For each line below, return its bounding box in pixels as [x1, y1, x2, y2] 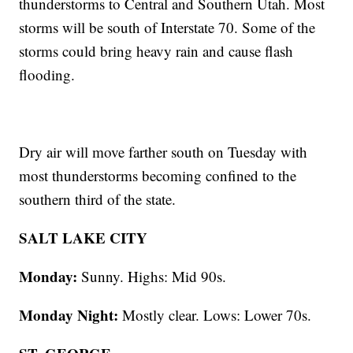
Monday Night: [19, 304, 123, 326]
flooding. [19, 65, 76, 85]
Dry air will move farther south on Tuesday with [19, 142, 308, 162]
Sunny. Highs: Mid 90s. [81, 266, 227, 287]
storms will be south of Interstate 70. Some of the [19, 17, 316, 38]
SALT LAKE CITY [19, 227, 148, 249]
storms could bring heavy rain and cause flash [19, 41, 294, 61]
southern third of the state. [19, 189, 176, 210]
